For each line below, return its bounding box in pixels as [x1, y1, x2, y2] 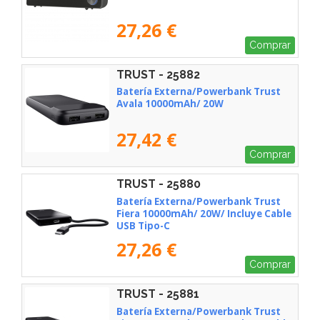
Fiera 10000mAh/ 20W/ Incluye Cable [116, 207, 291, 221]
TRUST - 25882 [116, 67, 200, 81]
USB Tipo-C [116, 219, 170, 233]
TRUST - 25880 [116, 177, 201, 191]
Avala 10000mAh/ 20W [116, 97, 224, 111]
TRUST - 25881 [116, 286, 199, 301]
